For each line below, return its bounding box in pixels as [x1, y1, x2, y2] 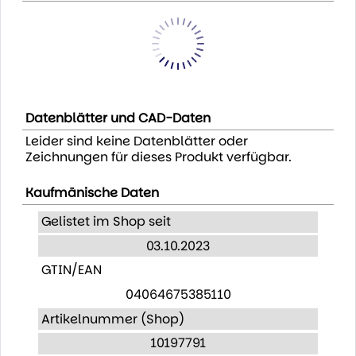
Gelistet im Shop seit [41, 212, 171, 231]
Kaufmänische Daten [25, 184, 159, 203]
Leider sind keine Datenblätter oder [25, 131, 248, 150]
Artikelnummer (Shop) [41, 309, 184, 328]
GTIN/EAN [41, 261, 102, 280]
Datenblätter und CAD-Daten [25, 108, 211, 127]
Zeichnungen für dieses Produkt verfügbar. [25, 147, 292, 166]
